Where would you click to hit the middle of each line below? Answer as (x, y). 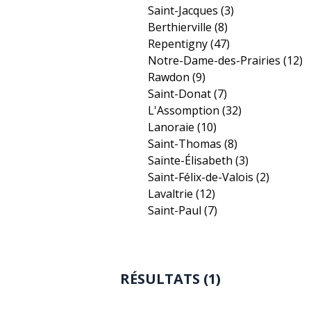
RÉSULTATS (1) (170, 278)
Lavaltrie (172, 193)
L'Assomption (185, 110)
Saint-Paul (176, 210)
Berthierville (181, 27)
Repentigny (179, 43)
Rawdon (170, 77)
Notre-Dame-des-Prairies (216, 60)
